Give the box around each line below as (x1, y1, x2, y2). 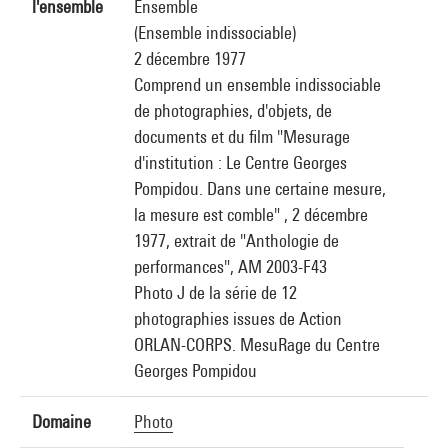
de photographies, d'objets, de (134, 100, 332, 121)
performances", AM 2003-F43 (134, 256, 327, 277)
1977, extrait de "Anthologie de (134, 230, 339, 251)
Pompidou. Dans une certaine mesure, (134, 178, 386, 199)
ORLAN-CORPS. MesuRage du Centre (134, 334, 380, 355)
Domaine (32, 411, 91, 432)
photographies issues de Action (134, 308, 342, 329)
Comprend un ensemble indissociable (134, 74, 381, 95)
